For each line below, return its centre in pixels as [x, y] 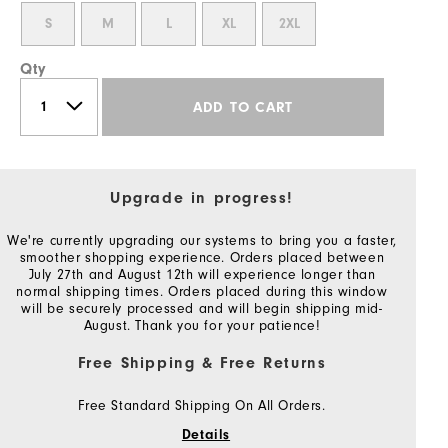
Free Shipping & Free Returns [202, 363]
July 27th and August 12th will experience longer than [202, 275]
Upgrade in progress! [202, 198]
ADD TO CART [243, 107]
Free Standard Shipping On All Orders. [202, 406]
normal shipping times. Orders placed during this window [202, 292]
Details [206, 435]
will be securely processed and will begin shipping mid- [202, 309]
